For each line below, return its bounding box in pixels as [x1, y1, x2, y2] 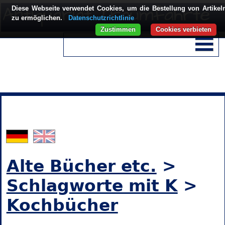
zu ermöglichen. [12, 14, 64, 22]
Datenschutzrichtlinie [68, 14, 134, 22]
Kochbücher [6, 195, 118, 215]
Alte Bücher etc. [6, 156, 157, 176]
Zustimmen [100, 26, 136, 33]
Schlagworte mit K [6, 176, 178, 196]
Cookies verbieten [156, 26, 211, 33]
